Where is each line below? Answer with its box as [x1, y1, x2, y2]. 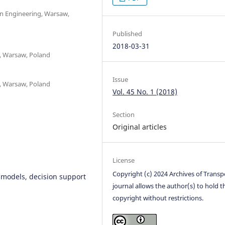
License [113, 155, 135, 165]
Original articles [113, 122, 167, 132]
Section [113, 109, 135, 119]
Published [113, 29, 143, 38]
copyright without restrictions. [113, 193, 204, 202]
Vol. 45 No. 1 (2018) [113, 86, 178, 96]
